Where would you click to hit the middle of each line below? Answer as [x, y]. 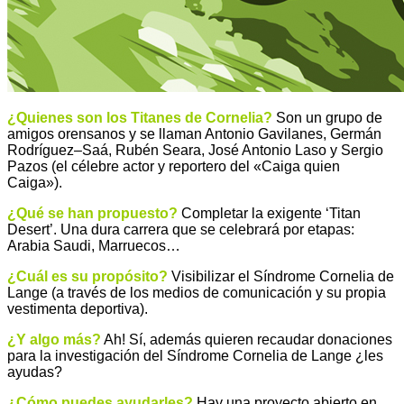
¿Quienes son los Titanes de [106, 117]
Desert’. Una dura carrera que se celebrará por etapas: [181, 229]
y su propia [349, 292]
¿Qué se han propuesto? [92, 213]
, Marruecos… [136, 245]
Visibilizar [203, 276]
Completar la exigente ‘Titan [271, 213]
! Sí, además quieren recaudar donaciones [257, 339]
